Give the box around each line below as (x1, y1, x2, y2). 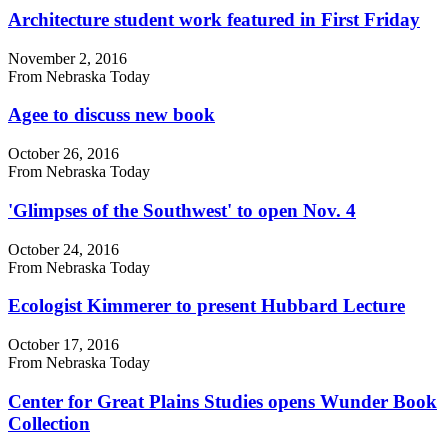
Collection (8, 412, 90, 434)
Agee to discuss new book (8, 104, 215, 126)
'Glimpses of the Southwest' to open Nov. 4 (8, 199, 356, 221)
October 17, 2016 (8, 335, 119, 353)
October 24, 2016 (8, 240, 119, 258)
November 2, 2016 (8, 49, 127, 67)
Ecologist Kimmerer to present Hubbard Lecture (8, 295, 405, 317)
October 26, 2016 (8, 145, 119, 163)
